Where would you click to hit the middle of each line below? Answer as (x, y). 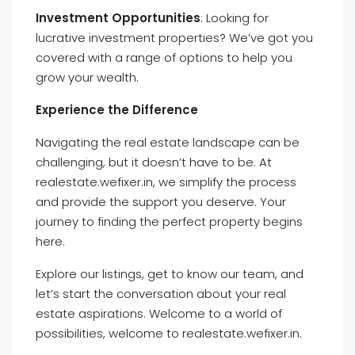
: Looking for (235, 18)
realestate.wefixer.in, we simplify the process (166, 182)
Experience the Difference (117, 110)
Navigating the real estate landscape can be (168, 142)
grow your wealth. (87, 77)
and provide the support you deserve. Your (161, 202)
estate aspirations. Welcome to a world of (159, 313)
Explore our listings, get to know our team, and (170, 274)
